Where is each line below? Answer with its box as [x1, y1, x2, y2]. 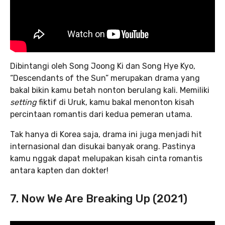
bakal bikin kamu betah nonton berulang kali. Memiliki [10, 85, 209, 95]
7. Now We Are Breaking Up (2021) [10, 192, 187, 205]
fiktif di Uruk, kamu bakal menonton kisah [39, 97, 194, 107]
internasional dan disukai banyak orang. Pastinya [10, 142, 195, 151]
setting [10, 97, 39, 107]
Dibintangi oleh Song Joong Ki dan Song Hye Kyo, [10, 61, 195, 71]
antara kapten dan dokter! [10, 166, 108, 175]
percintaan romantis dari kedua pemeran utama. [10, 109, 192, 119]
